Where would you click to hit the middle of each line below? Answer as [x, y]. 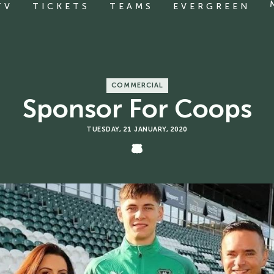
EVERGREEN [212, 6]
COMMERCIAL [137, 85]
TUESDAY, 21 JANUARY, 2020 [137, 129]
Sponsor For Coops [137, 109]
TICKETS [61, 6]
